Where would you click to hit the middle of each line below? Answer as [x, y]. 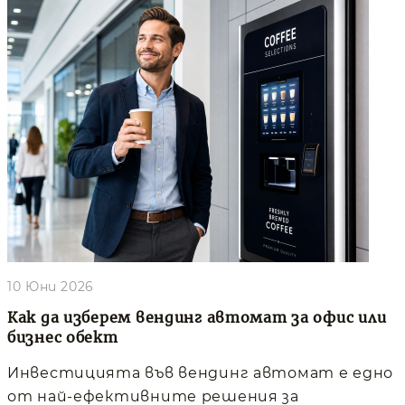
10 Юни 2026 [51, 286]
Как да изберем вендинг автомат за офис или [197, 317]
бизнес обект [63, 337]
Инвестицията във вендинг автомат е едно [201, 372]
